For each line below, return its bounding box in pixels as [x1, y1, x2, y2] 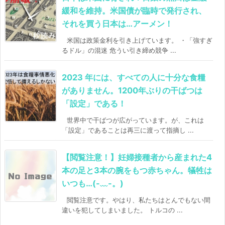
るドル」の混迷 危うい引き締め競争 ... [62, 46, 176, 55]
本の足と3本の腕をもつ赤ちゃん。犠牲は [62, 165, 212, 176]
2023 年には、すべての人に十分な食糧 [62, 72, 205, 83]
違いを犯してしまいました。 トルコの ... [62, 206, 183, 214]
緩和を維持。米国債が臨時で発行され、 [62, 6, 206, 16]
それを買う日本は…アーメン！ [62, 19, 173, 29]
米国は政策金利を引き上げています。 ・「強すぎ [67, 36, 212, 45]
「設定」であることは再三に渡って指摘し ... [62, 126, 194, 135]
